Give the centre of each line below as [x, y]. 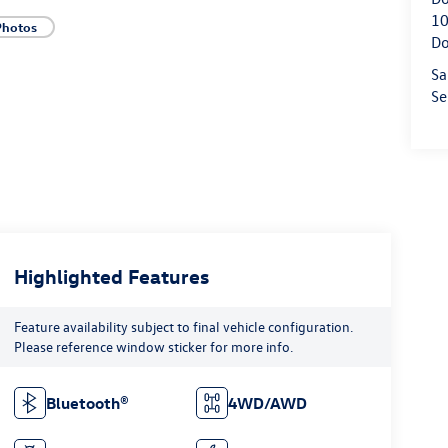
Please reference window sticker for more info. [153, 346]
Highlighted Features [111, 275]
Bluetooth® [87, 402]
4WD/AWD [268, 402]
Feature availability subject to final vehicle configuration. [183, 326]
